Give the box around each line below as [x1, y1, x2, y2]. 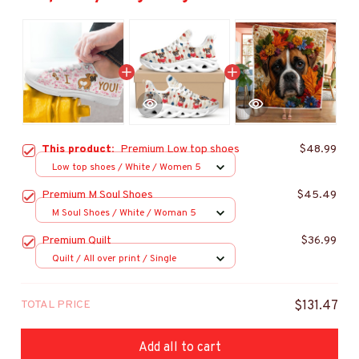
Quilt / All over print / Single [52, 252, 176, 265]
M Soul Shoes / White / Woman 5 [52, 206, 196, 220]
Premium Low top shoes [120, 143, 240, 157]
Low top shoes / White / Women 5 [52, 160, 201, 174]
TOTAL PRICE [21, 298, 91, 313]
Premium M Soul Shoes [42, 188, 153, 203]
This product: [42, 143, 120, 157]
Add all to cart [138, 339, 221, 356]
